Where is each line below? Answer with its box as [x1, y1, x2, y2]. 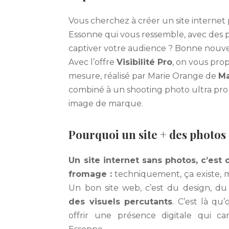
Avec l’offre [68, 57, 117, 67]
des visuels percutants [68, 196, 173, 207]
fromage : [68, 169, 112, 179]
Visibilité [117, 57, 158, 67]
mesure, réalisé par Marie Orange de [68, 71, 219, 81]
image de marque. [68, 98, 144, 108]
